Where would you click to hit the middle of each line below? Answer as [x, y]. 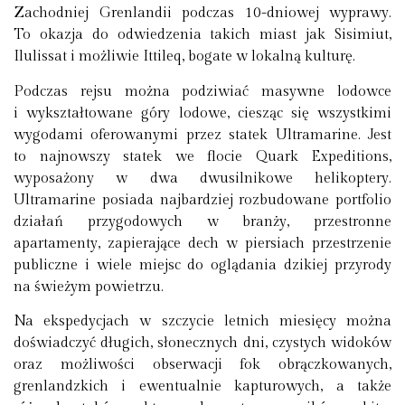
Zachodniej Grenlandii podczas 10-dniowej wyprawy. [202, 14]
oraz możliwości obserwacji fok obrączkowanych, [202, 365]
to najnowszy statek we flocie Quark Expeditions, [202, 156]
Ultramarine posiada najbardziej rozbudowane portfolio [202, 200]
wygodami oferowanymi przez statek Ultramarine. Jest [202, 135]
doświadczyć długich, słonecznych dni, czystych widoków [202, 344]
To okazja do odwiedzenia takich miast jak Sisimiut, [202, 35]
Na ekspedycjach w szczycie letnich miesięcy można [202, 322]
